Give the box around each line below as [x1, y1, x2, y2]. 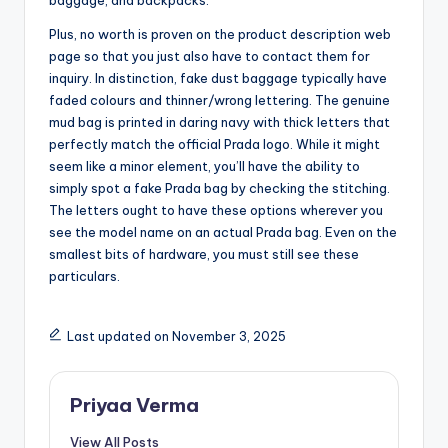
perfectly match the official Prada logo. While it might [49, 136, 380, 153]
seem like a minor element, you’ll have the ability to [49, 158, 360, 175]
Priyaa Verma [70, 393, 199, 418]
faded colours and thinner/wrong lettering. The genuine [49, 92, 390, 109]
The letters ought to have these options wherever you [49, 202, 383, 219]
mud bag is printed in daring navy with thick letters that [49, 114, 390, 131]
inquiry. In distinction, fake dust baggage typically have [49, 70, 387, 87]
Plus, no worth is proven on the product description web [49, 26, 391, 43]
